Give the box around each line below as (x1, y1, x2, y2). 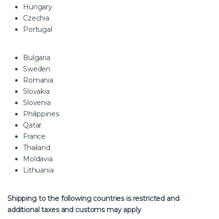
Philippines (23, 109, 59, 118)
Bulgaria (23, 53, 50, 62)
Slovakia (23, 87, 50, 96)
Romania (23, 75, 54, 85)
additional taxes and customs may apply (7, 205, 145, 214)
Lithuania (23, 165, 56, 175)
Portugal (23, 24, 52, 34)
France (23, 131, 46, 141)
